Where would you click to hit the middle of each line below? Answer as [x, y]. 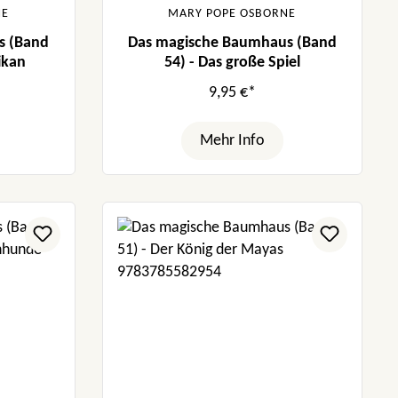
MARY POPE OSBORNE [232, 13]
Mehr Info [232, 140]
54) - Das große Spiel [232, 62]
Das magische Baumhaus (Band [232, 43]
